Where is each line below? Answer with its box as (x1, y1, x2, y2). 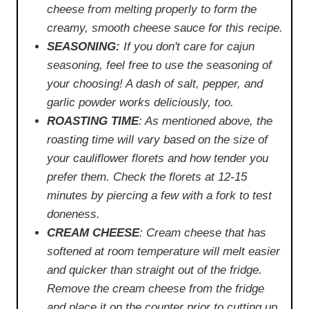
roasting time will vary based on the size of (47, 132, 268, 146)
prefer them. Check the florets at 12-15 (47, 170, 247, 183)
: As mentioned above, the (139, 114, 272, 128)
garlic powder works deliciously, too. (47, 95, 234, 109)
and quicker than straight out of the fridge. (47, 263, 262, 277)
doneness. (47, 207, 103, 221)
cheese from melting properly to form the (47, 2, 257, 16)
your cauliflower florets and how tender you (47, 151, 268, 165)
